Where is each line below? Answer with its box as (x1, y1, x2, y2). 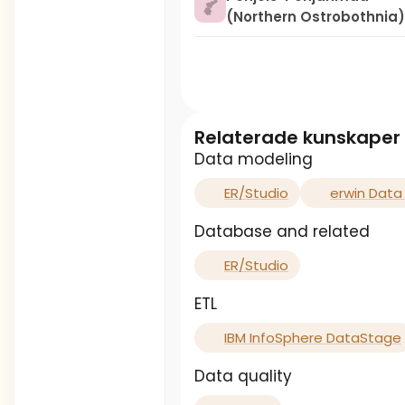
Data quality (194, 365, 292, 387)
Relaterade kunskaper (194, 125, 400, 150)
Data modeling (194, 148, 313, 170)
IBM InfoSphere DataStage (224, 328, 401, 347)
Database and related (194, 221, 370, 242)
